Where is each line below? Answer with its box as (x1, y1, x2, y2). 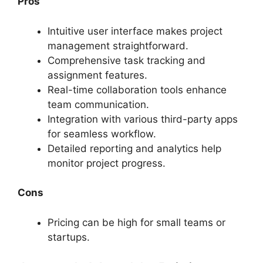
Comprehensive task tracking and (48, 54, 205, 66)
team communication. (48, 98, 149, 110)
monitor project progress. (48, 157, 166, 169)
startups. (48, 231, 90, 243)
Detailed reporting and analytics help (48, 142, 221, 154)
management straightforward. (48, 39, 188, 52)
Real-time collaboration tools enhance (48, 83, 227, 96)
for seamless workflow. (48, 127, 156, 140)
